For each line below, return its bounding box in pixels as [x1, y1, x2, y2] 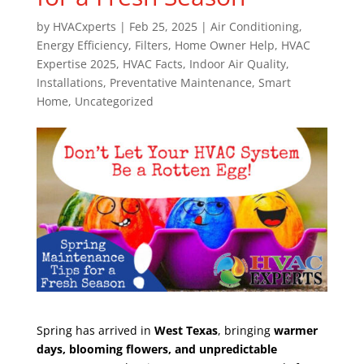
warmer [273, 322, 318, 338]
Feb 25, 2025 [128, 19, 197, 34]
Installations [36, 75, 103, 90]
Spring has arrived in [36, 322, 154, 338]
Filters [134, 37, 168, 53]
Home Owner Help [174, 37, 275, 53]
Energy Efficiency [36, 37, 128, 53]
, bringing [217, 322, 274, 338]
